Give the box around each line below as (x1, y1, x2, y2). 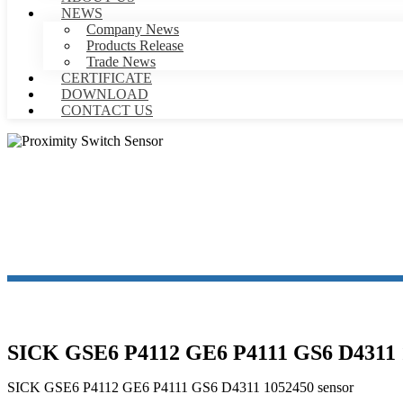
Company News (86, 22, 179, 37)
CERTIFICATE (61, 70, 152, 85)
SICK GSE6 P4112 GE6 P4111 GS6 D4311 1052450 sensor (7, 380, 354, 396)
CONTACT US (61, 103, 153, 118)
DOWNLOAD (61, 86, 148, 102)
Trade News (86, 54, 156, 69)
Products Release (86, 38, 184, 53)
